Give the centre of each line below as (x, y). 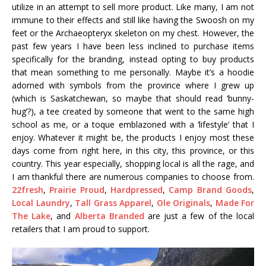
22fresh (28, 190)
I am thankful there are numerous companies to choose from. (133, 177)
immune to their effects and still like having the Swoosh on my (133, 20)
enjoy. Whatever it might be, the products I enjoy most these (133, 138)
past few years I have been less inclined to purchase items (133, 46)
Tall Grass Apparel (113, 203)
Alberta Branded (109, 216)
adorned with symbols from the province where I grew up (133, 85)
